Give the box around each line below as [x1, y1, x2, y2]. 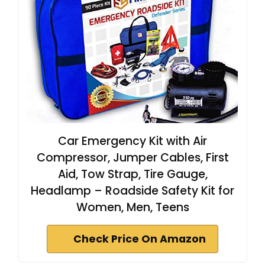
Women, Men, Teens [76, 199, 189, 215]
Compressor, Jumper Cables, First [36, 149, 229, 166]
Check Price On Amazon [73, 231, 206, 246]
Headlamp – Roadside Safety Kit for [31, 182, 234, 199]
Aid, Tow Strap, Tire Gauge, [57, 166, 208, 182]
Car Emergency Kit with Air [58, 132, 207, 149]
